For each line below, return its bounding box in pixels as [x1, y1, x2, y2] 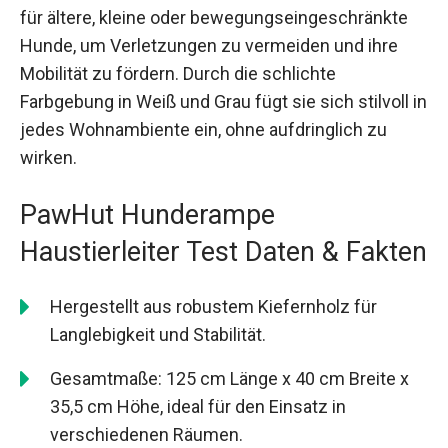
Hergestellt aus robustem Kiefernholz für [50, 296, 377, 318]
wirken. [20, 146, 77, 168]
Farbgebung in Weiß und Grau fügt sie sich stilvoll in [20, 90, 427, 112]
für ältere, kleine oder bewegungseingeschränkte [20, 6, 408, 28]
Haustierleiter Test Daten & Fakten [20, 236, 427, 269]
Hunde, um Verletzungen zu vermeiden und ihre [20, 34, 398, 56]
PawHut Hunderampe [20, 199, 275, 232]
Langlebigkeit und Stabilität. [50, 324, 266, 346]
